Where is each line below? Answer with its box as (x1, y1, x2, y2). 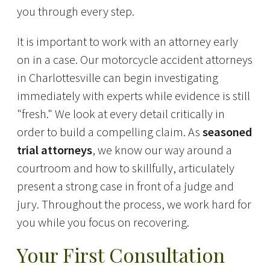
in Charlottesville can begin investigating (16, 70, 218, 86)
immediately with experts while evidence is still (16, 88, 250, 104)
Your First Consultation (16, 241, 225, 268)
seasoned (202, 124, 252, 140)
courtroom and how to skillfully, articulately (16, 160, 234, 177)
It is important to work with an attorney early (16, 34, 238, 50)
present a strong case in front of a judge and (16, 178, 234, 195)
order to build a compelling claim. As (16, 124, 202, 140)
